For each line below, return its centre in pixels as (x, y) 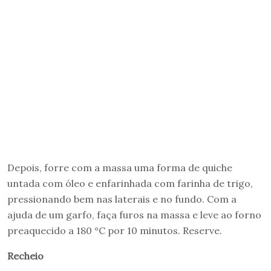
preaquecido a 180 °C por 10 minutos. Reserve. (116, 230)
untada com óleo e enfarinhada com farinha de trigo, (130, 183)
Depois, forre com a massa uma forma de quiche (120, 167)
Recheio (25, 256)
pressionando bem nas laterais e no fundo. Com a (122, 199)
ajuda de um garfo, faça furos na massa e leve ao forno (134, 214)
